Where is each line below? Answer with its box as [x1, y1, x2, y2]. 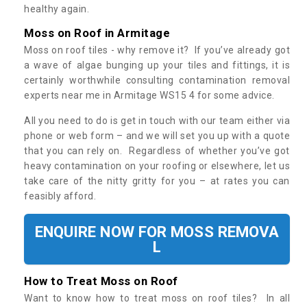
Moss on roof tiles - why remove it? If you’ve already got [24, 45, 290, 56]
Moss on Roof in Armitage [24, 26, 170, 40]
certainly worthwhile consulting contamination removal [24, 75, 290, 86]
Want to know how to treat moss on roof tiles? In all [24, 293, 290, 304]
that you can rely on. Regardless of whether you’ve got [24, 145, 290, 157]
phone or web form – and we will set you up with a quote [24, 130, 290, 142]
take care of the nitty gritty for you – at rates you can [24, 175, 290, 187]
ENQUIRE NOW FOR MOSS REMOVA [34, 223, 280, 241]
